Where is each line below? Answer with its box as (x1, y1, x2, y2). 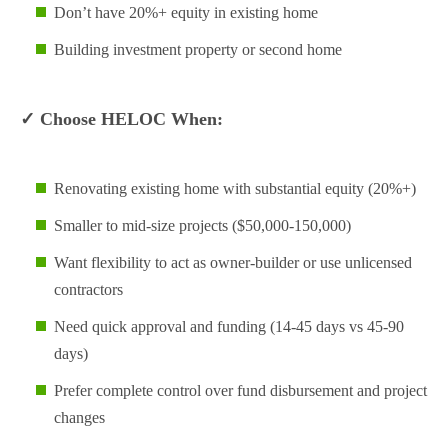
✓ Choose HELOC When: (20, 109, 223, 130)
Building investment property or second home (54, 41, 342, 59)
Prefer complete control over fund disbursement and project (54, 382, 427, 400)
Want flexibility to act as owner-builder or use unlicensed (54, 254, 412, 272)
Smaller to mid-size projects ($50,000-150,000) (54, 217, 351, 235)
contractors (54, 281, 123, 299)
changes (54, 409, 105, 427)
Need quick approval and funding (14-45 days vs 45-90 (54, 318, 404, 336)
